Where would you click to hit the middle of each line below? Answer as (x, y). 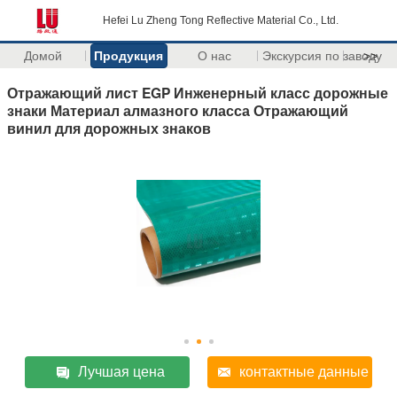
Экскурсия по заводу (322, 56)
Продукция (129, 56)
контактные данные (304, 371)
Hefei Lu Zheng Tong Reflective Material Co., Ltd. (221, 20)
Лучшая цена (122, 371)
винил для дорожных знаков (109, 128)
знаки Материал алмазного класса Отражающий (178, 110)
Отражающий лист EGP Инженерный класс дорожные (198, 92)
